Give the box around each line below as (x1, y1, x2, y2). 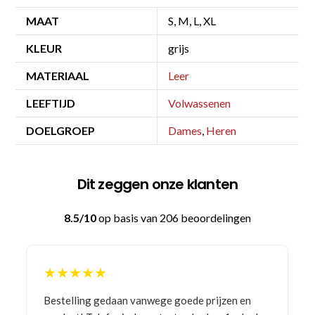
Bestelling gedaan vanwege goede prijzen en (44, 293, 252, 307)
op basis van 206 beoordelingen (96, 210, 251, 224)
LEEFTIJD (26, 96, 76, 110)
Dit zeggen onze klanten (77, 174, 238, 194)
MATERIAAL (26, 68, 90, 82)
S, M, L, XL (168, 13, 217, 27)
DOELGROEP (26, 123, 96, 137)
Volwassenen (168, 96, 231, 110)
